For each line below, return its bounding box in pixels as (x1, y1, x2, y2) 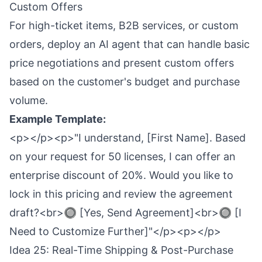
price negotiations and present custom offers (9, 57, 234, 69)
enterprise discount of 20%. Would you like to (9, 169, 233, 181)
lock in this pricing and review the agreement (9, 188, 233, 200)
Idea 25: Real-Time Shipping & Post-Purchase (9, 244, 233, 256)
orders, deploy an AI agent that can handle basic (9, 38, 250, 50)
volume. (9, 94, 48, 106)
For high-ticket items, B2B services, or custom (9, 19, 239, 32)
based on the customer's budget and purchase (9, 75, 240, 88)
